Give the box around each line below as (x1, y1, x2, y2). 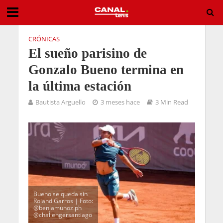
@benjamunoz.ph (33, 204, 82, 213)
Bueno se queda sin (33, 190, 88, 199)
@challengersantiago (33, 211, 92, 220)
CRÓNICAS (28, 35, 60, 43)
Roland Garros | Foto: (33, 197, 93, 206)
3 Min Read (155, 98, 188, 107)
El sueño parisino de (28, 46, 147, 61)
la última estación (28, 79, 131, 94)
